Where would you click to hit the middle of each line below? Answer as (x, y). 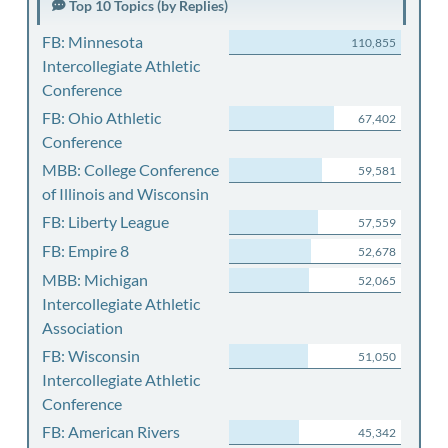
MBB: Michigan (94, 279)
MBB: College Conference (130, 169)
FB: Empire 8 (85, 250)
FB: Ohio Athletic (101, 117)
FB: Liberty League (105, 221)
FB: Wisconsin (90, 355)
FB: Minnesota (92, 41)
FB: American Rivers (110, 431)
